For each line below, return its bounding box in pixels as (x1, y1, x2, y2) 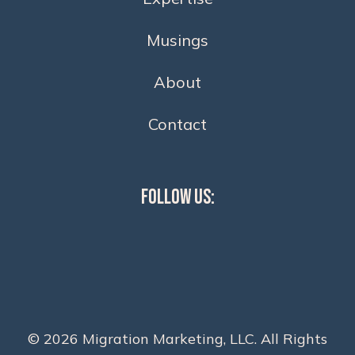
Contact (148, 114, 207, 134)
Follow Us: (140, 185, 215, 210)
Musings (147, 30, 208, 50)
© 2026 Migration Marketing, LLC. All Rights (28, 329, 327, 348)
